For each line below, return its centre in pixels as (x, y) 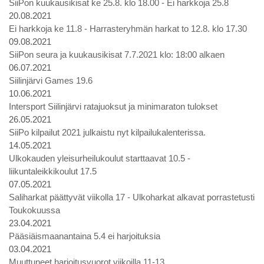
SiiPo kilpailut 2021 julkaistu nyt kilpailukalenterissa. (107, 132)
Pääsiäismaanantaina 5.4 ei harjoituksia (85, 236)
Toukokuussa (34, 210)
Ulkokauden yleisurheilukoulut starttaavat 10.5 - (100, 158)
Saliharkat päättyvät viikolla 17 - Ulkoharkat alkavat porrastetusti (132, 197)
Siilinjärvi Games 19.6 (51, 80)
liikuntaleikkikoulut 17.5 (53, 171)
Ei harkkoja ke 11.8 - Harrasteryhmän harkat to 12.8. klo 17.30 (128, 29)
